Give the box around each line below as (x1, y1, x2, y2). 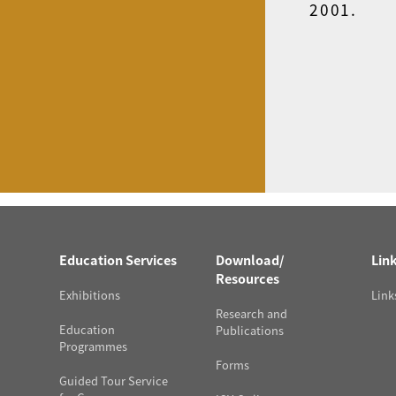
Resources (215, 269, 279, 287)
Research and (215, 305, 287, 322)
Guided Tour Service (59, 372, 169, 389)
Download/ (215, 250, 285, 269)
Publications (215, 322, 284, 339)
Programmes (59, 338, 128, 354)
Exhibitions (59, 286, 121, 303)
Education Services (59, 250, 178, 269)
